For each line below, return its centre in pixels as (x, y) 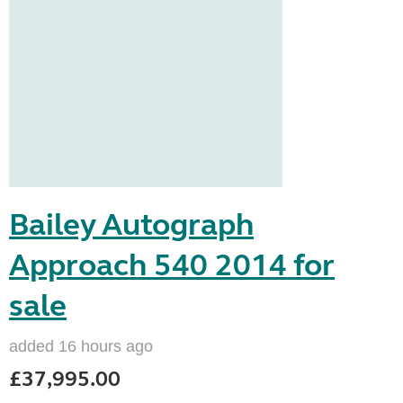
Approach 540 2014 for (172, 265)
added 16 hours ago (81, 346)
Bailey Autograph (131, 225)
